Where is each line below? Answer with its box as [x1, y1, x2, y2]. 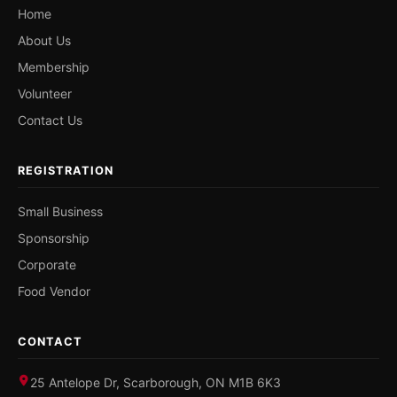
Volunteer [18, 86, 72, 101]
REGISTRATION [18, 164, 114, 177]
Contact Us [18, 113, 82, 128]
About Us [18, 33, 71, 48]
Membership [18, 59, 90, 74]
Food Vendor [18, 284, 90, 299]
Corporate [18, 257, 76, 272]
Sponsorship [18, 230, 90, 245]
